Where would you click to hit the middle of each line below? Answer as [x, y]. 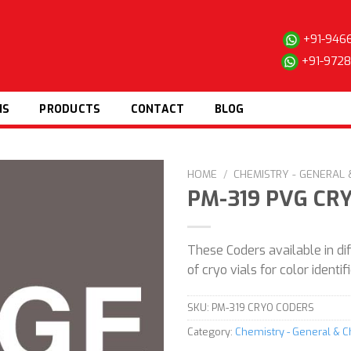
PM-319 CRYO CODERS [263, 308]
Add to [132, 241]
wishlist [132, 255]
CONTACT [157, 109]
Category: [211, 332]
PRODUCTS [70, 109]
